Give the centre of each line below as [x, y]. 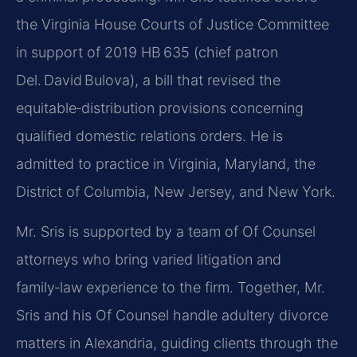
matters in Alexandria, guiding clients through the [177, 343]
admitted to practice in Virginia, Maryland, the [166, 164]
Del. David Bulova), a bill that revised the [148, 80]
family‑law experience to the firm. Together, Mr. [171, 287]
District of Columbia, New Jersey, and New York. [176, 192]
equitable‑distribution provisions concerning [160, 108]
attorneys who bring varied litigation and [149, 259]
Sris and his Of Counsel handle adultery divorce [172, 315]
